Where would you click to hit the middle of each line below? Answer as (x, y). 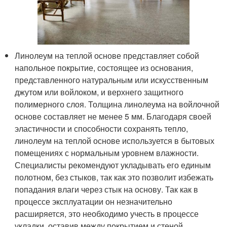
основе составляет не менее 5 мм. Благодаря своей (113, 116)
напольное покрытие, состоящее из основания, (104, 68)
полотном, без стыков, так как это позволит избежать (114, 177)
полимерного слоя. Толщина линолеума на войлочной (117, 104)
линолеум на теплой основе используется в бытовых (115, 141)
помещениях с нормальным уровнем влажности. (107, 153)
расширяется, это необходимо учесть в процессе (107, 214)
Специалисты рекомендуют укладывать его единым (113, 165)
